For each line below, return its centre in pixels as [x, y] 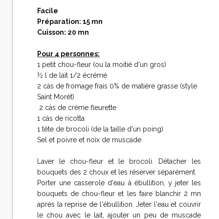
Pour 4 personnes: [68, 54]
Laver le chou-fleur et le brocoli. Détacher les [119, 161]
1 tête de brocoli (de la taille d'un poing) [100, 129]
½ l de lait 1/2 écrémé [72, 75]
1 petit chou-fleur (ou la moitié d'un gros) [102, 65]
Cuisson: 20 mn [63, 32]
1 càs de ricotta [61, 118]
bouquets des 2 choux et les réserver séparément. [117, 172]
